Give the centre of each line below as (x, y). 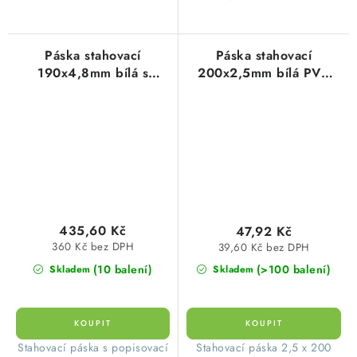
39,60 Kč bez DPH (264, 248)
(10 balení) (122, 269)
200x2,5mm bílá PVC (264, 73)
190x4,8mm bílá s (93, 73)
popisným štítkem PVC (93, 90)
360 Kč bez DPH (93, 247)
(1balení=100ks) (264, 90)
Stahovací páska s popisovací (93, 347)
